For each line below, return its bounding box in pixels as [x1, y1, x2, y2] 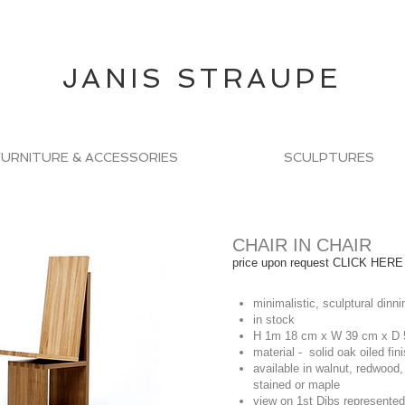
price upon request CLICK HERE [232, 255, 403, 269]
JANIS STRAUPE [61, 62, 343, 94]
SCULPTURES [283, 150, 374, 165]
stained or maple [253, 378, 341, 392]
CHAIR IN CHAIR [232, 234, 372, 255]
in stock [253, 313, 299, 327]
